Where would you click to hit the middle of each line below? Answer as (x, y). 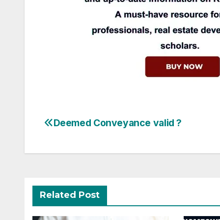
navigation (75, 137)
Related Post (70, 195)
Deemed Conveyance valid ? (118, 123)
